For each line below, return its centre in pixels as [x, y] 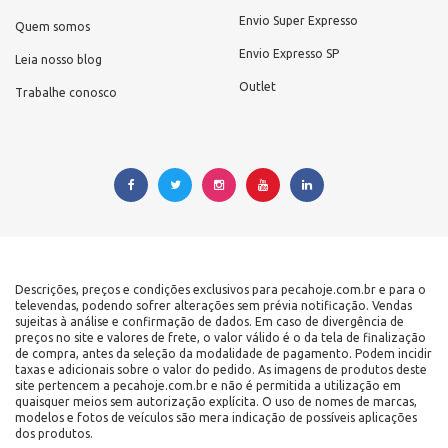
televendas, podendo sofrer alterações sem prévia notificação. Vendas [213, 305]
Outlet [257, 86]
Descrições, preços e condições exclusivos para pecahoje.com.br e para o [220, 289]
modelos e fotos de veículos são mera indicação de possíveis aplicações [216, 417]
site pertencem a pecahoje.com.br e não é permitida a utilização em [208, 385]
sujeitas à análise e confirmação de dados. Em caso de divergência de [209, 321]
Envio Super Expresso [298, 20]
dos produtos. [54, 433]
